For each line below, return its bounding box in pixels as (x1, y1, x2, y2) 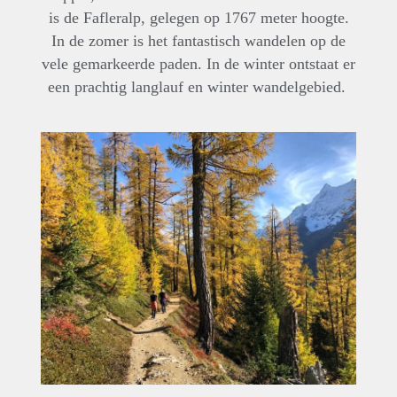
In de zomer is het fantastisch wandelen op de (51, 31, 346, 50)
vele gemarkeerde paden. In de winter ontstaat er (42, 54, 355, 73)
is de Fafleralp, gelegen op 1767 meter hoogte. (48, 8, 349, 27)
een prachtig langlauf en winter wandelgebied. (47, 77, 350, 96)
